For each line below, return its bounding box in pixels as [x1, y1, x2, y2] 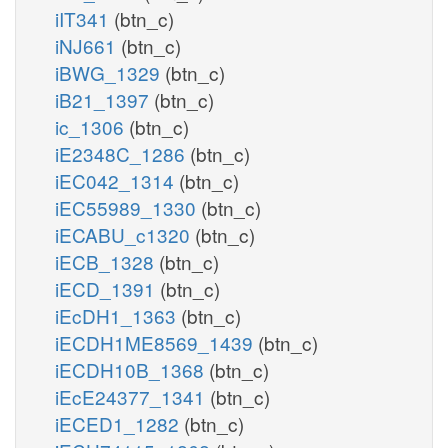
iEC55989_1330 [55, 193, 201, 221]
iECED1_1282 [55, 409, 184, 437]
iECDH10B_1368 [55, 355, 209, 383]
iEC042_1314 [55, 166, 179, 194]
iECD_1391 [55, 274, 160, 302]
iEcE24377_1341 [55, 382, 210, 410]
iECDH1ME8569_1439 [55, 328, 258, 356]
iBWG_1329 [55, 58, 165, 86]
